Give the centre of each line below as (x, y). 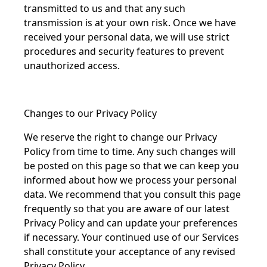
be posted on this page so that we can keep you (131, 166)
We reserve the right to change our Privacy (120, 137)
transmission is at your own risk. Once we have (130, 23)
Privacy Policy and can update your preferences (131, 223)
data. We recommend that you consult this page (132, 194)
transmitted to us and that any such (105, 8)
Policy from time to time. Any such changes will (130, 151)
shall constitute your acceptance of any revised (130, 252)
